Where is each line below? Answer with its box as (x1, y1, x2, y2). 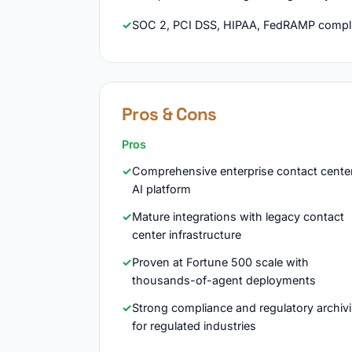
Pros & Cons (122, 103, 217, 126)
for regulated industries (132, 319, 256, 332)
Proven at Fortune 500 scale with (132, 255, 309, 269)
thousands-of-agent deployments (132, 273, 316, 287)
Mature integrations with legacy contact (132, 210, 344, 223)
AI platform (132, 182, 191, 196)
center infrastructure (132, 228, 241, 241)
